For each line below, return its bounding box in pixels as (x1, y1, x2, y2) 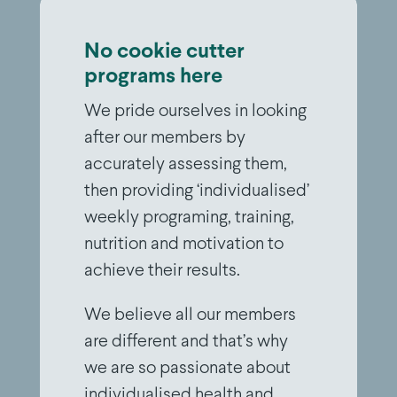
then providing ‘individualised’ (83, 183, 309, 200)
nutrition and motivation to (83, 236, 284, 253)
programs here (83, 66, 222, 88)
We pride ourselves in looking (83, 103, 307, 121)
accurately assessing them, (83, 156, 287, 174)
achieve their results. (83, 262, 240, 280)
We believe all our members (83, 307, 296, 324)
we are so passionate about (83, 360, 291, 378)
